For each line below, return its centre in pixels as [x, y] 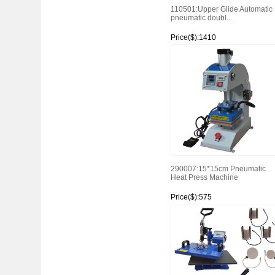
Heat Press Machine [204, 177]
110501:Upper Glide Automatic [221, 9]
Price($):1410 [193, 37]
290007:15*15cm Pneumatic [218, 169]
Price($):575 [191, 197]
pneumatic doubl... [201, 18]
